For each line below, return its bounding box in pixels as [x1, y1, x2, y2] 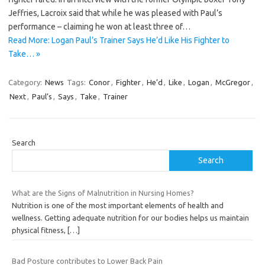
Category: [8, 78, 44, 87]
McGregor [215, 78, 250, 87]
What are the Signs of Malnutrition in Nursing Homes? [12, 189, 194, 198]
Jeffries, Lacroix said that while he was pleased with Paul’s [8, 8, 222, 18]
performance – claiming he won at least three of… [8, 22, 190, 32]
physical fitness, [12, 226, 67, 235]
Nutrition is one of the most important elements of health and [12, 201, 224, 210]
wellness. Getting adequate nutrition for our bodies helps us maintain [12, 214, 249, 222]
